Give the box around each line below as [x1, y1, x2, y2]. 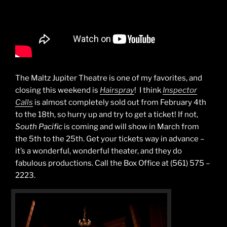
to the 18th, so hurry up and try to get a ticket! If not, [15, 110, 198, 120]
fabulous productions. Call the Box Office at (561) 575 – [15, 159, 210, 168]
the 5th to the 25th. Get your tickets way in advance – [15, 134, 204, 144]
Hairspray [100, 86, 134, 95]
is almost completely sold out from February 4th [33, 98, 206, 107]
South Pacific [15, 122, 62, 132]
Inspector [163, 86, 197, 95]
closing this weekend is [15, 86, 100, 95]
